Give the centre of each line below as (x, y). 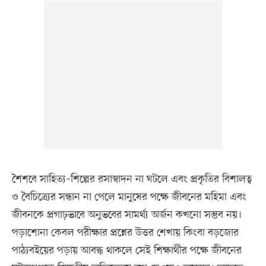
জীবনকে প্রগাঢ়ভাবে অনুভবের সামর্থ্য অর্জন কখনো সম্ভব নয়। (126, 215)
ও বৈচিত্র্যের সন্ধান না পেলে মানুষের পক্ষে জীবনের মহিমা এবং (129, 197)
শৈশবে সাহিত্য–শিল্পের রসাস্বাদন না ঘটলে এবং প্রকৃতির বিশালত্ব (132, 180)
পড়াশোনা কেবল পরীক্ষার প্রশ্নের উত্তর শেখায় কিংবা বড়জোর (125, 233)
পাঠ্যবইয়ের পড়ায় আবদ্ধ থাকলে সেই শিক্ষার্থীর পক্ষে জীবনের (126, 251)
